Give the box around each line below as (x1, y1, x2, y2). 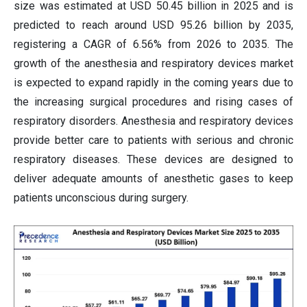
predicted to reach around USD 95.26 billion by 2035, (14, 18, 293, 32)
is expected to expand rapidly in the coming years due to (14, 75, 293, 89)
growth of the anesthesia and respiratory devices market (14, 56, 293, 70)
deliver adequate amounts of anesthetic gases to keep (14, 171, 293, 185)
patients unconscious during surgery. (14, 191, 188, 204)
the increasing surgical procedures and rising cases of (14, 95, 293, 108)
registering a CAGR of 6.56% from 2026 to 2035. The (14, 37, 293, 51)
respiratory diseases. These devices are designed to (14, 152, 293, 166)
